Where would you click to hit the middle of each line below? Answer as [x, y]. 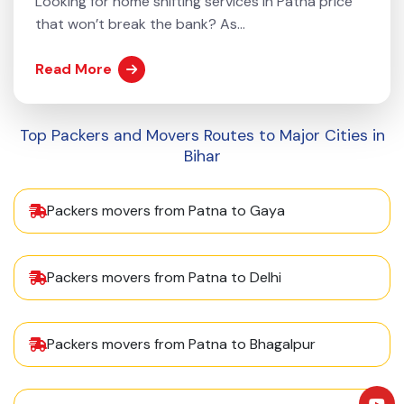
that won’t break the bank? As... [140, 24]
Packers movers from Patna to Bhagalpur [181, 344]
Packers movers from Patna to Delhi [164, 278]
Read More [73, 69]
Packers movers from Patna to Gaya [166, 211]
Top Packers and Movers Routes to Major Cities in [202, 136]
